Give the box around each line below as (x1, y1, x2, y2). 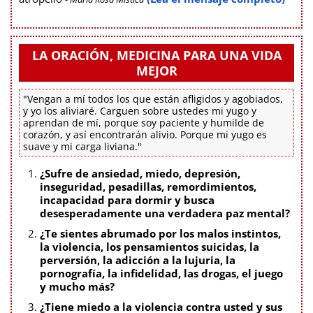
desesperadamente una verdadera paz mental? (40, 205, 290, 220)
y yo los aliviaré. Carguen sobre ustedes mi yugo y (23, 103, 256, 117)
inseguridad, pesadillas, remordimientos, (40, 179, 256, 194)
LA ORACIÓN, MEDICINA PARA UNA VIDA (31, 46, 282, 64)
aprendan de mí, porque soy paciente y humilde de (23, 115, 264, 129)
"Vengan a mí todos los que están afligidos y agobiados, (23, 92, 283, 105)
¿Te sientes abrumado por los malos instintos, (40, 226, 281, 240)
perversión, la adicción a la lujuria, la (40, 252, 235, 267)
